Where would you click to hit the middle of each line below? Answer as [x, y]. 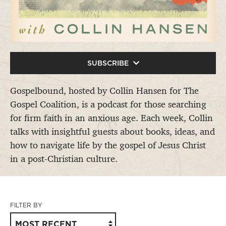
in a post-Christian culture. [64, 159]
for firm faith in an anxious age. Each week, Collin [111, 118]
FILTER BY [26, 205]
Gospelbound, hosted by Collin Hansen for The [104, 91]
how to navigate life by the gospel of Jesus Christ [108, 145]
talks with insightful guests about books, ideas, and [112, 132]
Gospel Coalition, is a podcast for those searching [108, 104]
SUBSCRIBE [109, 63]
